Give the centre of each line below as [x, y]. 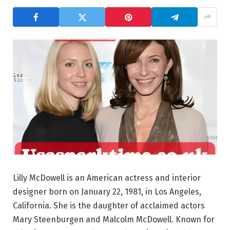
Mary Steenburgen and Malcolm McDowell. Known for [114, 219]
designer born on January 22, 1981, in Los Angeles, [107, 191]
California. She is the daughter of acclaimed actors [109, 205]
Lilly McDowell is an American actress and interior [107, 178]
